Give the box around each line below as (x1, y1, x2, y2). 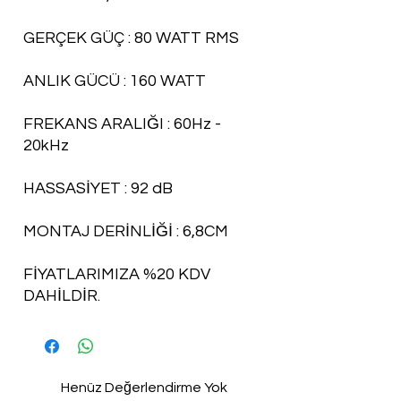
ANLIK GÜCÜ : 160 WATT (23, 73, 206, 90)
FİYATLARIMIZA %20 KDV (23, 266, 210, 284)
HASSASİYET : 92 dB (23, 180, 173, 198)
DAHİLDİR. (23, 287, 100, 305)
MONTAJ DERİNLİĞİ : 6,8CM (23, 223, 228, 241)
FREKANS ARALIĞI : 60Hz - (23, 115, 221, 133)
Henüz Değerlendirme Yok (60, 380, 227, 396)
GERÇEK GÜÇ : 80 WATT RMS (23, 30, 239, 47)
